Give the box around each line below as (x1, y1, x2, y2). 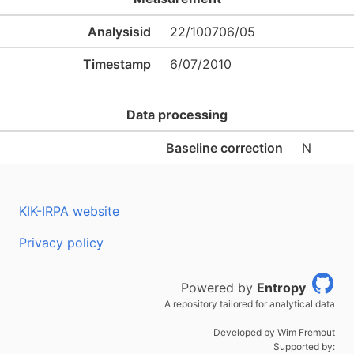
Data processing (126, 107, 228, 122)
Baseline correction (166, 140, 283, 156)
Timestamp (83, 56, 151, 72)
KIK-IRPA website (19, 203, 119, 219)
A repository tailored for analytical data (164, 298, 335, 310)
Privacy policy (19, 235, 104, 250)
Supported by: (273, 341, 335, 352)
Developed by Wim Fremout (213, 326, 335, 338)
